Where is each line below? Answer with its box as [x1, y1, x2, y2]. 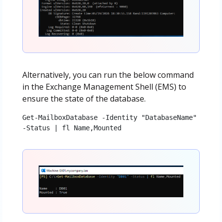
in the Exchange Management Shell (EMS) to [22, 81, 186, 92]
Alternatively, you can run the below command [22, 69, 194, 80]
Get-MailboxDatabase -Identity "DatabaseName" [22, 113, 197, 121]
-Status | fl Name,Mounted [22, 123, 121, 132]
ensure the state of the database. [22, 93, 146, 104]
